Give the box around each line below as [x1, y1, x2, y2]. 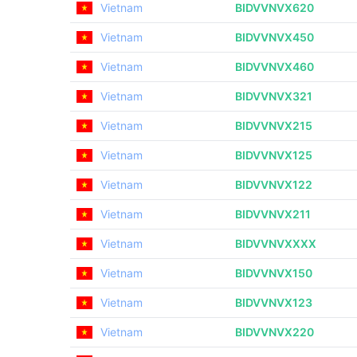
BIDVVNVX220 [235, 325, 314, 339]
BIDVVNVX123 [235, 296, 312, 309]
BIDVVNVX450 [235, 30, 314, 44]
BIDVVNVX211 [235, 207, 311, 221]
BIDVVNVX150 [235, 266, 312, 280]
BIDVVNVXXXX [235, 237, 316, 250]
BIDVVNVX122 [235, 178, 312, 191]
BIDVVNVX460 [235, 60, 314, 73]
